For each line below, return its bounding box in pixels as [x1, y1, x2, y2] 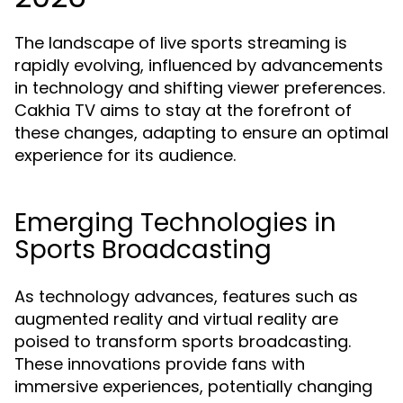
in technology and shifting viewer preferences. [14, 76, 385, 99]
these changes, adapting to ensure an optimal [14, 121, 389, 144]
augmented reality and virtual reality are [14, 308, 338, 330]
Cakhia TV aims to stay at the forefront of [14, 99, 352, 121]
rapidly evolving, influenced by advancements [14, 54, 383, 76]
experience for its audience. [14, 144, 236, 166]
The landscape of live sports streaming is [14, 31, 347, 54]
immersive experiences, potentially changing [14, 375, 372, 398]
